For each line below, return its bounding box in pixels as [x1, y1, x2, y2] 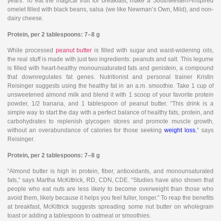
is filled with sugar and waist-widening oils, [92, 47, 214, 54]
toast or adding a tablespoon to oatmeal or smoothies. [7, 212, 151, 219]
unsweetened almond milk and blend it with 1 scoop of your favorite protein [7, 91, 214, 99]
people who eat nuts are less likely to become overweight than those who [7, 185, 214, 192]
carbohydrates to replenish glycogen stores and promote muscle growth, [7, 118, 214, 125]
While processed [7, 47, 56, 54]
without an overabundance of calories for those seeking [7, 127, 165, 134]
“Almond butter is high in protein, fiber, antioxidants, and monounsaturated [7, 167, 214, 175]
